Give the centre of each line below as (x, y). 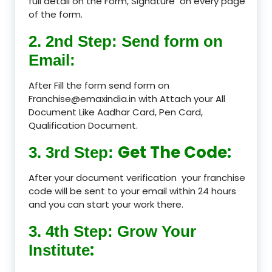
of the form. (56, 14)
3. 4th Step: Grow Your (112, 231)
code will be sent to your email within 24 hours (132, 191)
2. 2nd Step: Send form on (126, 41)
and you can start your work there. (106, 204)
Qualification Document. (83, 125)
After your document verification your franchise (137, 177)
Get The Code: (175, 152)
